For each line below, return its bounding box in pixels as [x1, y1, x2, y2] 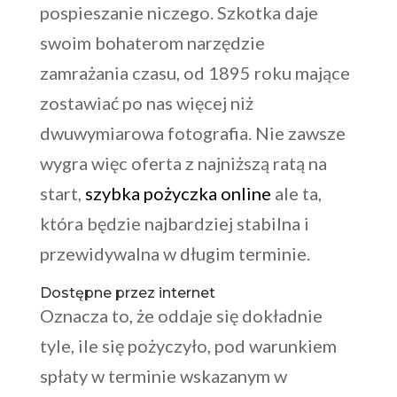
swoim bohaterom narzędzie [39, 32, 265, 54]
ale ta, [270, 183, 322, 205]
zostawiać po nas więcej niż [39, 92, 253, 114]
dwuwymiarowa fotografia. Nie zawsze [39, 122, 346, 144]
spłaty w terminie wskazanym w [39, 365, 287, 387]
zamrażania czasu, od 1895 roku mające [39, 62, 350, 84]
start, [39, 183, 85, 205]
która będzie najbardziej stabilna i [39, 213, 309, 235]
